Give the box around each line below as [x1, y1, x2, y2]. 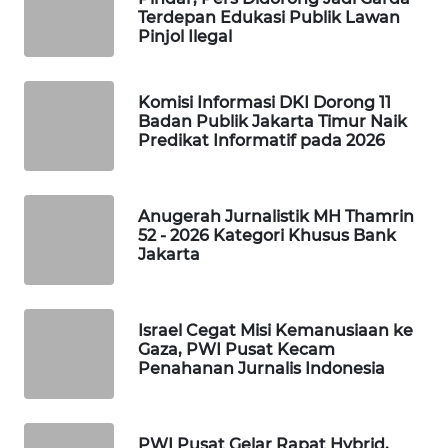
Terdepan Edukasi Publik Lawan [138, 7, 400, 27]
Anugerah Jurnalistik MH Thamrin [138, 207, 414, 226]
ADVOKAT [40, 267, 99, 285]
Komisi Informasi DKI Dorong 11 [138, 93, 391, 112]
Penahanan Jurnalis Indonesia [138, 359, 385, 378]
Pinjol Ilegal [138, 26, 232, 46]
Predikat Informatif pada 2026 [138, 131, 385, 150]
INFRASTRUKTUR [40, 341, 142, 359]
